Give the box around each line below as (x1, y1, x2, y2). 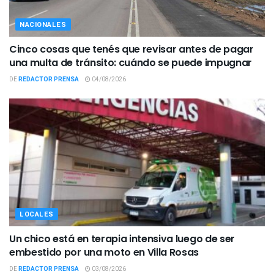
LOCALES (20, 209, 54, 220)
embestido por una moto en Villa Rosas (9, 245, 199, 259)
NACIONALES (20, 20, 67, 30)
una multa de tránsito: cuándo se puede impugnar (9, 56, 252, 70)
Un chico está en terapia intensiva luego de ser (9, 232, 235, 246)
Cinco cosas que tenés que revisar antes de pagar (9, 42, 254, 56)
